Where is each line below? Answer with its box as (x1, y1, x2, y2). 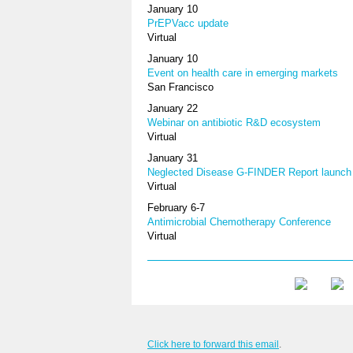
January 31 (147, 151, 198, 164)
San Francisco (147, 80, 214, 93)
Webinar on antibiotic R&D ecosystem (147, 116, 321, 128)
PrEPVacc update (147, 17, 229, 29)
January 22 (147, 102, 198, 114)
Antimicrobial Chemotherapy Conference (147, 215, 331, 228)
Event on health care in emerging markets (147, 66, 338, 79)
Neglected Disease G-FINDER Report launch (147, 165, 351, 178)
